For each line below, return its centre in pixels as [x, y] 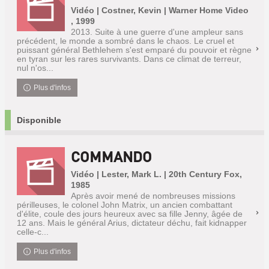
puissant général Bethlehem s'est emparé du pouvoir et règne [134, 50]
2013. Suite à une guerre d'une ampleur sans [157, 32]
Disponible [39, 120]
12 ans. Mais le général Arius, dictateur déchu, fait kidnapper [132, 223]
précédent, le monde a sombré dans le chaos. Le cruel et [125, 41]
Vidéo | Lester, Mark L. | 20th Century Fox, [156, 174]
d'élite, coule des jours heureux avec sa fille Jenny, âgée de [130, 214]
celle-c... [33, 232]
